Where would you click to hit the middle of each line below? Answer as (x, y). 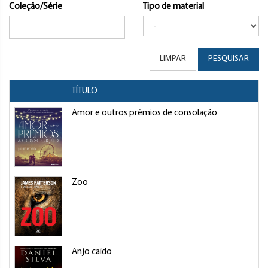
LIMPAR (173, 59)
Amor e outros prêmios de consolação (144, 113)
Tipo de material (173, 7)
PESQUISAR (229, 59)
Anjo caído (92, 252)
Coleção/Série (36, 7)
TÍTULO (85, 91)
